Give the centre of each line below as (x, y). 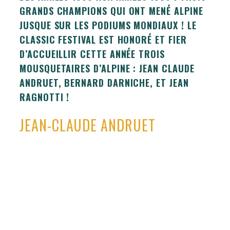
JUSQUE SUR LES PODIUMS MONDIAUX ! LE (108, 25)
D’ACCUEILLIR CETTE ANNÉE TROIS (92, 54)
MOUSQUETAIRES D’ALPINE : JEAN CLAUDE (107, 68)
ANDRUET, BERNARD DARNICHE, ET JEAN (104, 82)
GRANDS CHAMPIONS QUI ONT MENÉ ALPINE (111, 11)
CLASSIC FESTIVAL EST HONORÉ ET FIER (103, 39)
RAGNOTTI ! (45, 97)
